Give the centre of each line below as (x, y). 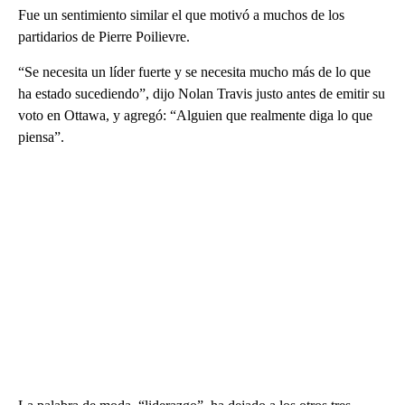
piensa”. (41, 137)
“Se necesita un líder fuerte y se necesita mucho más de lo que (194, 72)
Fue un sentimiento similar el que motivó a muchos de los (181, 15)
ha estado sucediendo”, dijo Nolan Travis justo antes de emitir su (202, 94)
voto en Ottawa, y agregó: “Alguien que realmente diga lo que (195, 116)
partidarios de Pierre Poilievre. (104, 37)
